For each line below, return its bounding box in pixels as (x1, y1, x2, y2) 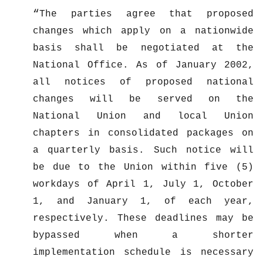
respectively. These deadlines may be (33, 213, 254, 224)
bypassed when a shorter (33, 230, 254, 241)
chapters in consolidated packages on (33, 128, 254, 139)
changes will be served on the (33, 94, 254, 105)
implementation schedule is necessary (33, 247, 254, 258)
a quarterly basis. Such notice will (33, 145, 254, 156)
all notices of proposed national (33, 77, 254, 88)
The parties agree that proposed (39, 9, 254, 20)
